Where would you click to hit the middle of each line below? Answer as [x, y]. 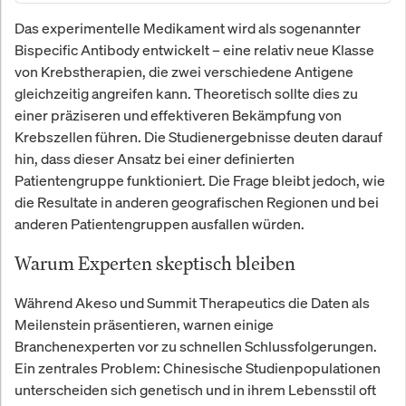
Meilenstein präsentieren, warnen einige [144, 325]
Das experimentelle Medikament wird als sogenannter [188, 28]
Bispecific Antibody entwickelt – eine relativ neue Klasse [194, 49]
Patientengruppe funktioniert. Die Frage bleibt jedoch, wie [200, 180]
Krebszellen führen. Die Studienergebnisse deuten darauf [198, 136]
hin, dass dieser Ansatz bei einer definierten [155, 158]
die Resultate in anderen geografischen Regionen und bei [197, 202]
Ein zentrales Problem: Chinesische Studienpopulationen [198, 368]
